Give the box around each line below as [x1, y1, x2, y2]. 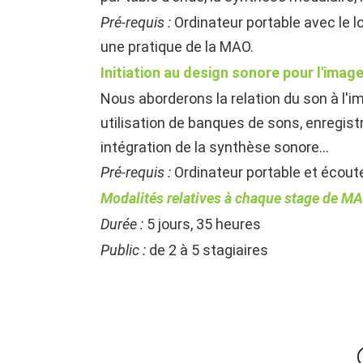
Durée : [100, 215, 144, 233]
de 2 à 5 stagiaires [146, 241, 269, 258]
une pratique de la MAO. [100, 37, 254, 55]
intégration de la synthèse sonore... [100, 138, 330, 156]
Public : [100, 241, 147, 258]
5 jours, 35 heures [143, 215, 262, 233]
